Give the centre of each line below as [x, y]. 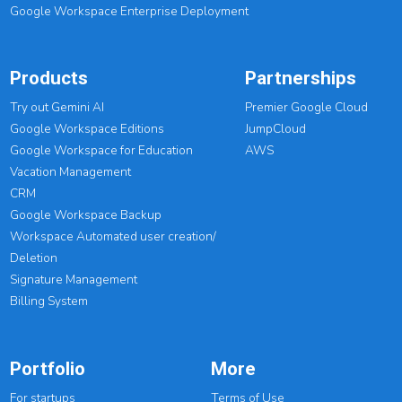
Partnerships [300, 79]
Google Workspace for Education [102, 151]
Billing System [49, 301]
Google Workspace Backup [86, 215]
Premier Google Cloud [306, 108]
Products [49, 79]
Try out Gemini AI [57, 108]
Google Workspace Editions [89, 129]
